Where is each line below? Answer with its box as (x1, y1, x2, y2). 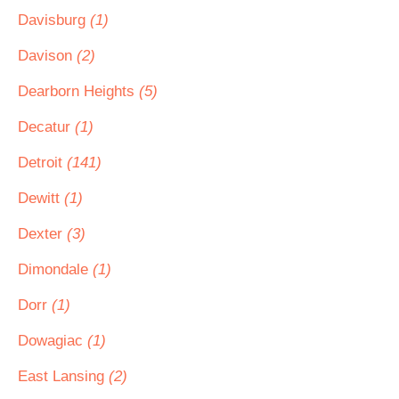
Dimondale (18, 261, 93, 278)
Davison (18, 47, 77, 64)
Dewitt (18, 190, 64, 207)
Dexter (18, 225, 67, 242)
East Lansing (18, 368, 109, 385)
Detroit (18, 154, 67, 171)
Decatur (18, 118, 75, 135)
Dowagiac (18, 332, 87, 349)
